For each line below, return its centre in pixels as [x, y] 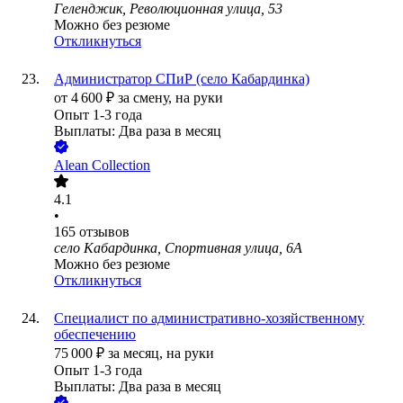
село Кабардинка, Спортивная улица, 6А [178, 248]
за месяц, [137, 354]
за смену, [147, 98]
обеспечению [95, 335]
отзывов [104, 232]
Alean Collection [102, 166]
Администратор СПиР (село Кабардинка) [182, 79]
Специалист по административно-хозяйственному [209, 318]
